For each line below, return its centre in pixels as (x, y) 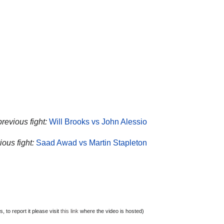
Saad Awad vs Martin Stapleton (91, 142)
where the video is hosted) (111, 211)
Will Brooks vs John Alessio (98, 121)
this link (69, 211)
